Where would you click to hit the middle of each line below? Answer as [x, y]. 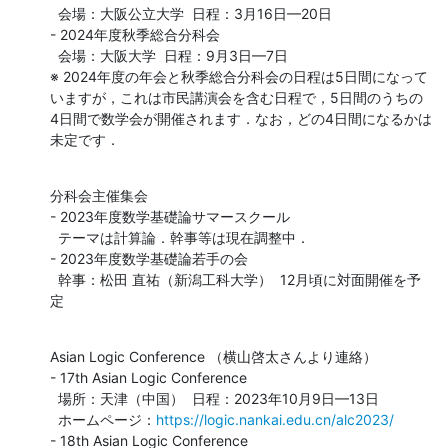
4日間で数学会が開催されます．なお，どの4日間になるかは [241, 118]
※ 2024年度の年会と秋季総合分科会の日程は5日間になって [239, 76]
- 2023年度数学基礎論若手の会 [149, 258]
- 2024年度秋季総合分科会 [135, 34]
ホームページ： [107, 419]
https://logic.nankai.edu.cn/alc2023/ [275, 419]
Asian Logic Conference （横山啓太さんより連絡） [213, 356]
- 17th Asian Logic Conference [148, 377]
